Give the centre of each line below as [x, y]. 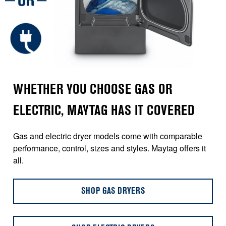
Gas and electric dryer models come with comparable [108, 136]
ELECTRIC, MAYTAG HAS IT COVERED [104, 111]
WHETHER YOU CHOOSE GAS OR [93, 90]
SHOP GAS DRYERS [113, 191]
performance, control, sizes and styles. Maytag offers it [109, 148]
